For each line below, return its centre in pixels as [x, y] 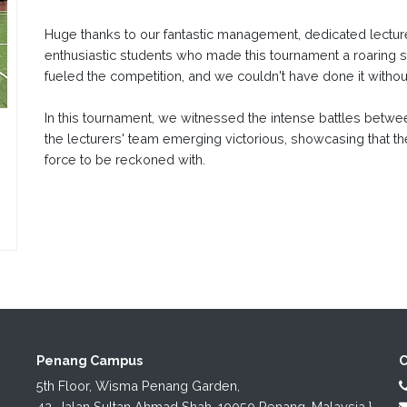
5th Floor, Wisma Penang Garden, [138, 385]
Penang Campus [89, 360]
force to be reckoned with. [125, 159]
